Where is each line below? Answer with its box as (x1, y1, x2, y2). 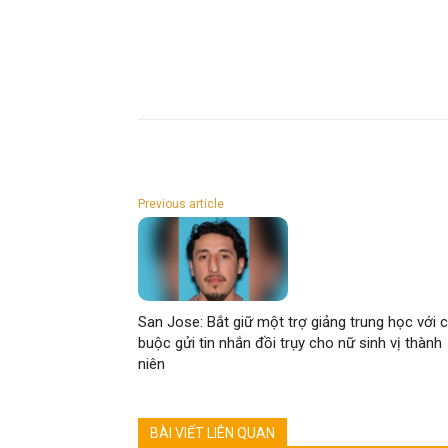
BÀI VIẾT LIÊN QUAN (150, 425, 275, 442)
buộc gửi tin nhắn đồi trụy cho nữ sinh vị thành (138, 334, 442, 353)
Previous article (138, 197, 224, 212)
